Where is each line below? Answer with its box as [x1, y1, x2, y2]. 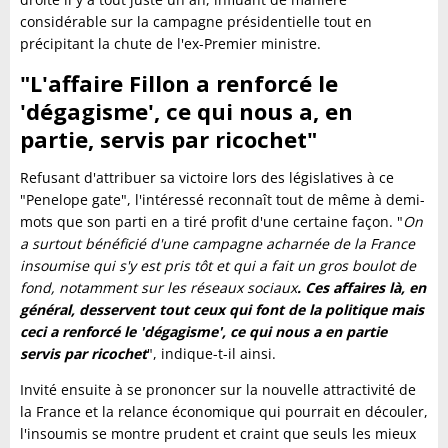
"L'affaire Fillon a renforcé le [20, 68, 338, 98]
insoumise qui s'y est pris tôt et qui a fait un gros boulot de [20, 256, 416, 275]
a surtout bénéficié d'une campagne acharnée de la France [20, 234, 415, 253]
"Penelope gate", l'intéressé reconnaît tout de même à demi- [20, 190, 425, 209]
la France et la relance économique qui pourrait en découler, [20, 402, 428, 421]
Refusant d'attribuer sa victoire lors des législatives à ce [20, 168, 394, 187]
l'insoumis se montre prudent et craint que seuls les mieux [20, 424, 416, 443]
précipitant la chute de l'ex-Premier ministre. [20, 34, 321, 53]
